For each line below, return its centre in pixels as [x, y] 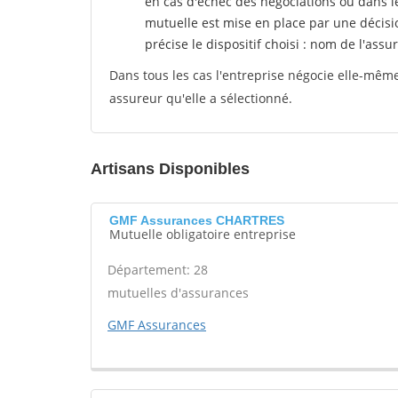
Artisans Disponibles [170, 169]
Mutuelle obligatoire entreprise [203, 234]
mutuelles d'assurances [178, 293]
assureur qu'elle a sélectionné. [201, 98]
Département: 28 [158, 270]
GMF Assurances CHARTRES [197, 220]
